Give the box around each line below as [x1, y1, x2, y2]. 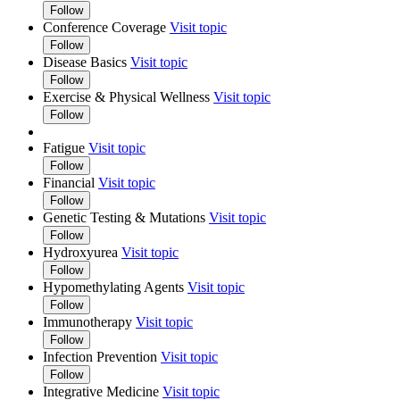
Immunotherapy [43, 313, 136, 329]
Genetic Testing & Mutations [43, 209, 205, 225]
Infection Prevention [43, 348, 157, 364]
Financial [43, 174, 95, 190]
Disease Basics [43, 54, 127, 70]
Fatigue [43, 139, 85, 155]
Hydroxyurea [43, 244, 118, 260]
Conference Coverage [43, 19, 166, 35]
